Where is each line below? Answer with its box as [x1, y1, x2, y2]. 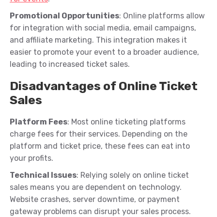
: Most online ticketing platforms [67, 117, 186, 127]
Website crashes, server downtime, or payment [10, 195, 180, 204]
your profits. [10, 154, 53, 163]
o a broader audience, [121, 47, 199, 57]
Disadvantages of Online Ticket [10, 79, 198, 93]
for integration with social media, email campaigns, [10, 23, 196, 33]
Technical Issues [10, 170, 77, 180]
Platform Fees [10, 117, 67, 127]
